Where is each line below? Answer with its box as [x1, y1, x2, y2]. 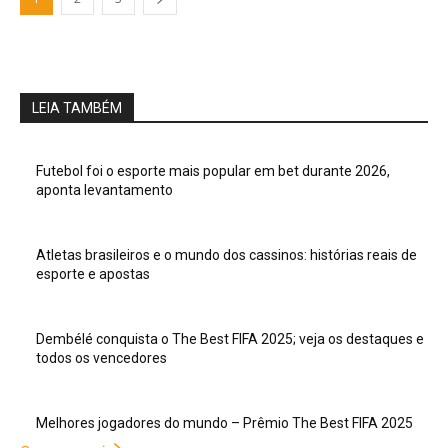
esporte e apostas [36, 266, 150, 282]
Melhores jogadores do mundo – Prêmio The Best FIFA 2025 [36, 415, 413, 431]
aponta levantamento [36, 182, 173, 198]
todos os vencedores [36, 350, 167, 366]
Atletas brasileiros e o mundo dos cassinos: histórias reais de [36, 247, 417, 263]
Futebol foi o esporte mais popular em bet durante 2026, [36, 163, 390, 179]
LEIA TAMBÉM [32, 100, 122, 116]
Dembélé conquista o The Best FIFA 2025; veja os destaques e [36, 331, 424, 347]
